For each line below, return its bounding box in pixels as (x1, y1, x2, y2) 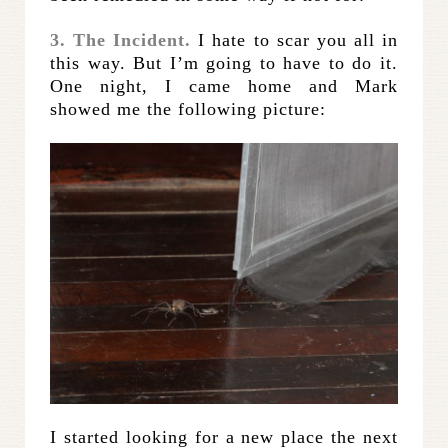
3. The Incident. (50, 30, 199, 51)
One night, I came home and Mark (50, 76, 398, 97)
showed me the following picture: (50, 99, 326, 120)
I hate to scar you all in (198, 30, 399, 51)
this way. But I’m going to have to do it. (50, 53, 398, 74)
